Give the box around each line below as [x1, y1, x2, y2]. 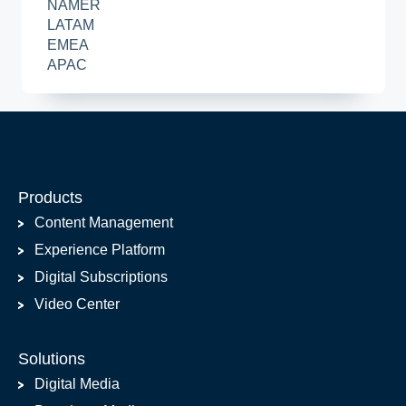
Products [18, 188, 82, 208]
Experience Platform [34, 242, 165, 258]
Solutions [18, 350, 85, 369]
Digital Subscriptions [34, 269, 168, 285]
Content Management [34, 215, 173, 231]
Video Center [34, 296, 120, 313]
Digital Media [34, 376, 120, 392]
